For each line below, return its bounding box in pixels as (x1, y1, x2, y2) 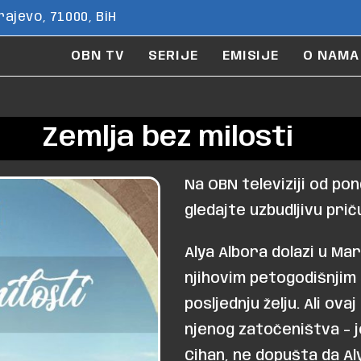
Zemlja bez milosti (43, 124, 293, 152)
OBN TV (71, 49, 125, 63)
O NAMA (303, 49, 359, 63)
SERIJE (148, 49, 198, 63)
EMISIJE (222, 49, 280, 63)
